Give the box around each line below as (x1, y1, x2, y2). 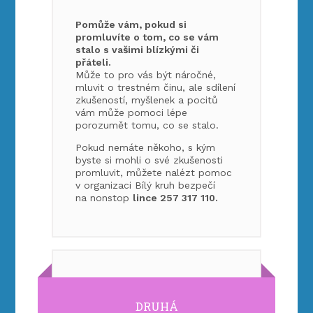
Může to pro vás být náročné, (75, 69, 217, 80)
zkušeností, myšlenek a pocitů (75, 94, 219, 105)
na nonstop (75, 192, 133, 203)
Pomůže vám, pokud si (75, 19, 187, 30)
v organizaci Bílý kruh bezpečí (75, 180, 216, 191)
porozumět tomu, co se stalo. (75, 119, 219, 131)
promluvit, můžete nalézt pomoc (75, 167, 233, 178)
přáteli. (75, 57, 112, 68)
